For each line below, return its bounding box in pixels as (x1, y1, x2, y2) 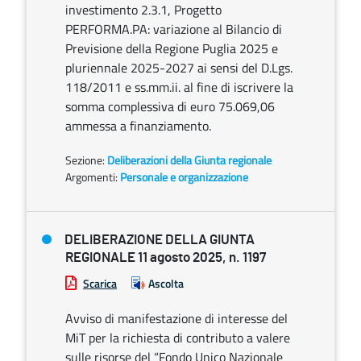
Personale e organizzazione (120, 168, 248, 185)
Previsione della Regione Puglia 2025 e (65, 39, 278, 58)
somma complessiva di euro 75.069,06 (65, 97, 275, 116)
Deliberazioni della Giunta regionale (107, 151, 272, 168)
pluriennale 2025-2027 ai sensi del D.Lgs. (65, 58, 293, 77)
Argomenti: (65, 168, 118, 185)
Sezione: (65, 151, 107, 168)
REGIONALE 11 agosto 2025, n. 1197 (65, 251, 266, 264)
